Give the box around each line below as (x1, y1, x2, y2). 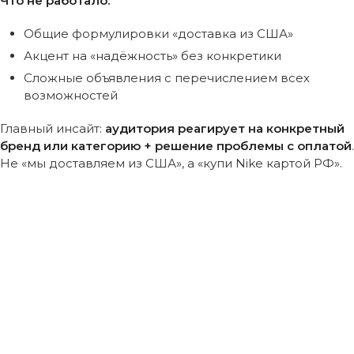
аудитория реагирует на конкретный (105, 120, 345, 136)
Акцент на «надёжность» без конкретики (24, 47, 281, 63)
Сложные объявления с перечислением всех (24, 70, 310, 85)
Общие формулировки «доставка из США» (24, 25, 293, 41)
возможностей (24, 87, 118, 103)
